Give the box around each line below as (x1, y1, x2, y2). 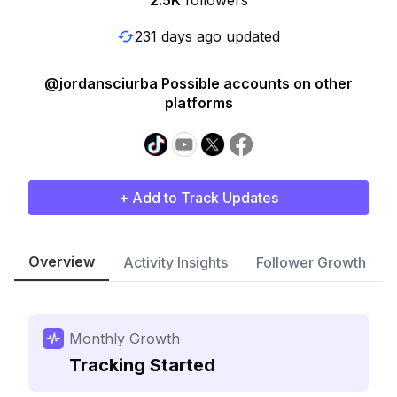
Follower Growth (256, 253, 366, 271)
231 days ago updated (135, 27, 280, 45)
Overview (28, 253, 95, 270)
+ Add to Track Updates (119, 189, 278, 206)
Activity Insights (123, 253, 228, 271)
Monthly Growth (69, 330, 180, 347)
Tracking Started (69, 354, 215, 376)
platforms (164, 94, 233, 112)
